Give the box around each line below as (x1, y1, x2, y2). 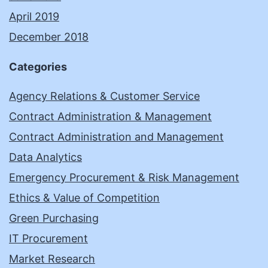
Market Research (9, 252, 95, 266)
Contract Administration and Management (9, 130, 224, 144)
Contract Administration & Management (9, 110, 212, 123)
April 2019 (9, 10, 59, 23)
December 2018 (9, 31, 89, 44)
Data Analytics (9, 151, 82, 164)
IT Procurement (9, 232, 88, 245)
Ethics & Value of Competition (9, 191, 160, 205)
